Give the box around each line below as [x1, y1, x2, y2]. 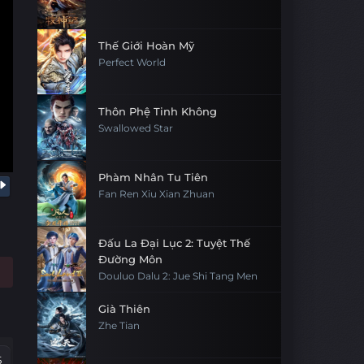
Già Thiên [98, 302, 150, 315]
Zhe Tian [98, 320, 140, 331]
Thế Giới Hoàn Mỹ [98, 39, 194, 52]
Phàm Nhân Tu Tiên [98, 171, 208, 184]
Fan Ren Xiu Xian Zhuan [98, 188, 214, 200]
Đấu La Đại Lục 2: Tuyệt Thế [98, 236, 250, 249]
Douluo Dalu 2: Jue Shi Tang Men [98, 271, 258, 282]
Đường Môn [98, 253, 162, 266]
